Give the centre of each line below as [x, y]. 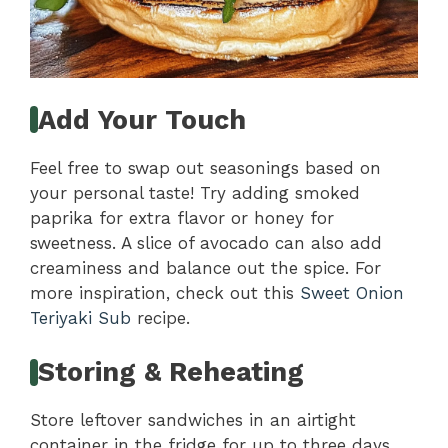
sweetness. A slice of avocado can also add [206, 242]
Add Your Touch [142, 119]
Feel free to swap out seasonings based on [205, 167]
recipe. [160, 317]
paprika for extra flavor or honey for [182, 217]
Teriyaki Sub [80, 317]
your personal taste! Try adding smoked [195, 192]
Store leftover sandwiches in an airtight [193, 420]
